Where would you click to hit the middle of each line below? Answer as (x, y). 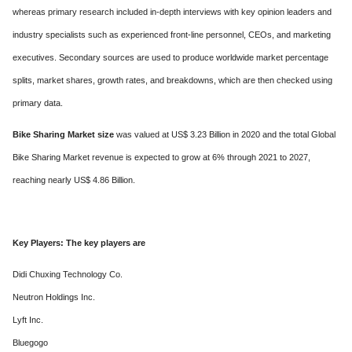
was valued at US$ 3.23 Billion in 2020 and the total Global (225, 134)
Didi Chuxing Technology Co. (68, 274)
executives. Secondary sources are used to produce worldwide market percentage (170, 57)
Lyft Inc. (28, 320)
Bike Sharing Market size (63, 134)
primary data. (38, 103)
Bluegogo (30, 343)
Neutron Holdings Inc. (54, 297)
